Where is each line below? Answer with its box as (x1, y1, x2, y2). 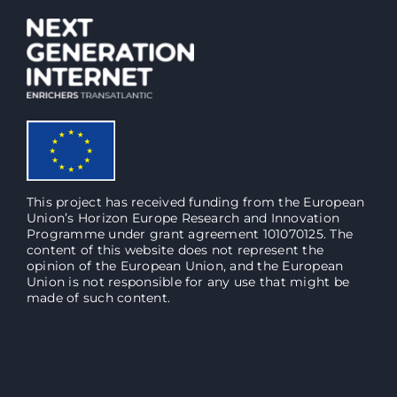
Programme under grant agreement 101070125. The (27, 226, 354, 243)
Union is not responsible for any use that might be (27, 274, 349, 291)
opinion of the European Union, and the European (27, 258, 344, 275)
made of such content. (27, 290, 171, 307)
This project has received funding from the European (27, 194, 365, 211)
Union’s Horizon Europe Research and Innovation (27, 210, 340, 227)
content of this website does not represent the (27, 242, 324, 259)
